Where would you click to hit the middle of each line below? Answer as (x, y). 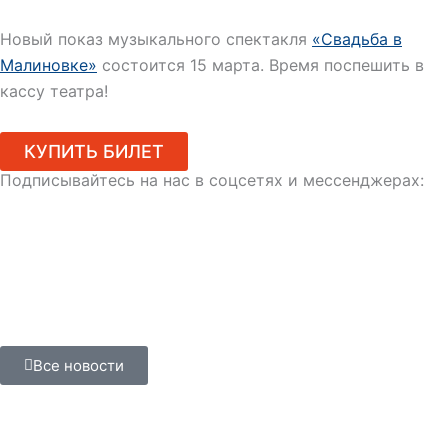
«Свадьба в (357, 39)
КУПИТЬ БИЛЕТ (94, 151)
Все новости (78, 366)
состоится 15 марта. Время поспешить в (260, 65)
